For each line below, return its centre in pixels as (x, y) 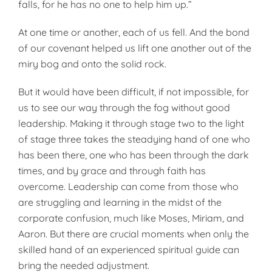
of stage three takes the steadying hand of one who (134, 139)
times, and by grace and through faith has (112, 171)
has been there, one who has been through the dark (134, 155)
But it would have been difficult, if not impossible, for (134, 92)
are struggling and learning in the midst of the (120, 202)
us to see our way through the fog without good (124, 107)
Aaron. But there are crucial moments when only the (134, 234)
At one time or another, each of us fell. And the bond (134, 32)
